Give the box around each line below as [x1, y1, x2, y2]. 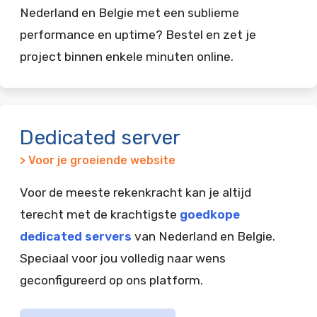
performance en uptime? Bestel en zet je [20, 27, 256, 42]
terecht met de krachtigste [20, 207, 180, 221]
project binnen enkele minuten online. [20, 49, 234, 64]
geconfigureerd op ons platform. [20, 272, 203, 287]
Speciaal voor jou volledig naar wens [20, 250, 226, 265]
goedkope [180, 207, 240, 221]
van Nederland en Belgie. [132, 229, 275, 243]
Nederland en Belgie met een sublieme [20, 5, 239, 20]
